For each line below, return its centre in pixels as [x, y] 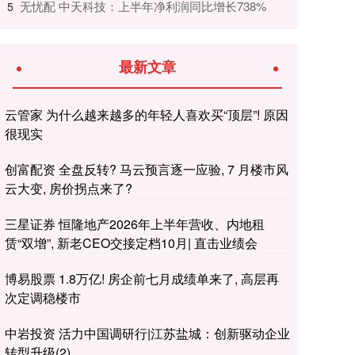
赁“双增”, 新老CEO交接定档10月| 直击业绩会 [131, 242]
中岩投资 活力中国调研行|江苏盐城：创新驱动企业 [147, 333]
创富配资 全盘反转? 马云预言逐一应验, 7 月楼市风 [147, 169]
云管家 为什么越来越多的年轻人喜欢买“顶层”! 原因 [147, 114]
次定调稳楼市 [43, 297]
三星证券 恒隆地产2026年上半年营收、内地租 [135, 223]
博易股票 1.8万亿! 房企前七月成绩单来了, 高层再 [142, 278]
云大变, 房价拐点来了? [69, 188]
